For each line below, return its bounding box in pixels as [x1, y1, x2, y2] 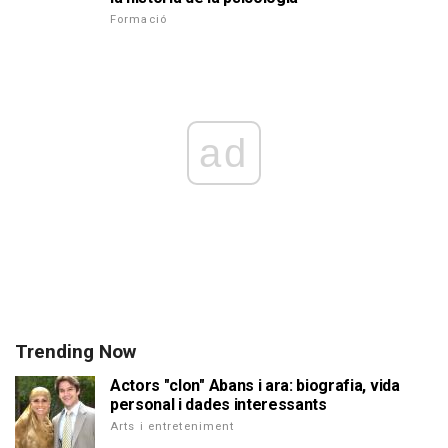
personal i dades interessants [110, 395, 327, 414]
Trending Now [15, 340, 136, 363]
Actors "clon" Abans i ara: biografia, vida [110, 376, 400, 395]
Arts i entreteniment [110, 420, 235, 433]
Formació [110, 13, 167, 26]
